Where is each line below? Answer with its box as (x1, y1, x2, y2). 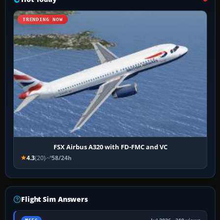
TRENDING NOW (23, 17, 63, 23)
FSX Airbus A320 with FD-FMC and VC (53, 142, 167, 151)
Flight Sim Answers (21, 194, 88, 204)
